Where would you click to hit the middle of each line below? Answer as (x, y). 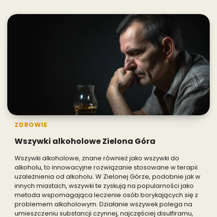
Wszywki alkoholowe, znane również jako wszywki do (97, 158)
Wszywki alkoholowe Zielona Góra (85, 141)
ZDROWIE (31, 124)
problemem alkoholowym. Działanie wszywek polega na (103, 204)
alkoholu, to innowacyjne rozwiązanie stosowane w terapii (106, 168)
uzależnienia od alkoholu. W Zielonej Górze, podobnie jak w (108, 177)
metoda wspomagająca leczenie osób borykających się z (106, 195)
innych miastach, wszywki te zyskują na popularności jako (104, 186)
